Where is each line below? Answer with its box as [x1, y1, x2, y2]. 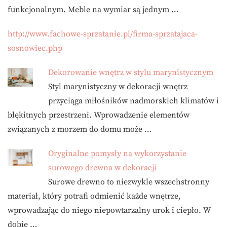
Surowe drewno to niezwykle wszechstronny [48, 176, 209, 187]
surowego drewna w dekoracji [48, 162, 157, 173]
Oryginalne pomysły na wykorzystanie [48, 148, 186, 159]
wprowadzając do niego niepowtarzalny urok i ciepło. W [8, 205, 210, 215]
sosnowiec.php [8, 43, 62, 53]
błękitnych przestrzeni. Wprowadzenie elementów [8, 109, 190, 120]
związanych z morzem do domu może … [8, 124, 152, 134]
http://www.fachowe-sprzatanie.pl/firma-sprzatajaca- [8, 28, 198, 39]
